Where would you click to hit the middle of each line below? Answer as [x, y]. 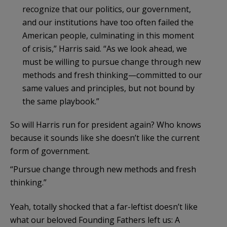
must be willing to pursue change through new [111, 62]
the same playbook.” [61, 102]
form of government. [50, 151]
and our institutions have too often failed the [108, 23]
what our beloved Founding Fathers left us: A [95, 220]
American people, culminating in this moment [108, 36]
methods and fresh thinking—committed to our [112, 75]
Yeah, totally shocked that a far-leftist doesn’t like [104, 207]
